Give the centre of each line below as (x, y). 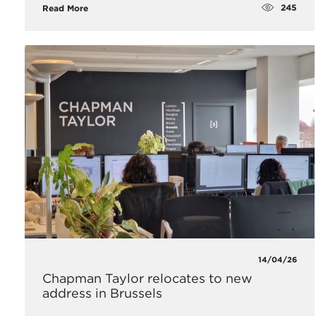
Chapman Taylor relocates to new (147, 279)
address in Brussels (102, 293)
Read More (65, 8)
